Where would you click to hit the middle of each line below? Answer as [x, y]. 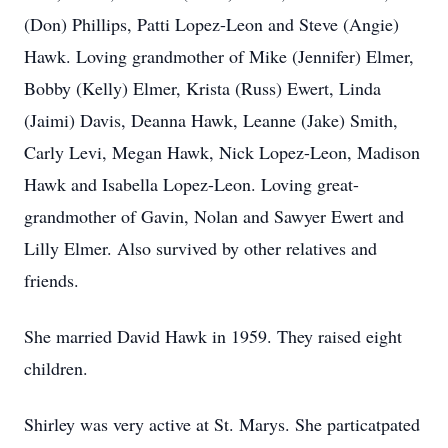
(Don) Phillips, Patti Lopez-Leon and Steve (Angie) [211, 24]
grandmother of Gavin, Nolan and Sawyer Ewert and [214, 216]
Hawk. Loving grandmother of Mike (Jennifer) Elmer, [219, 56]
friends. [51, 280]
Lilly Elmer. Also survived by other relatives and [200, 248]
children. [56, 368]
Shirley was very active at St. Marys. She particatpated [222, 424]
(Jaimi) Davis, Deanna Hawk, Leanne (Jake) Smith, [211, 120]
